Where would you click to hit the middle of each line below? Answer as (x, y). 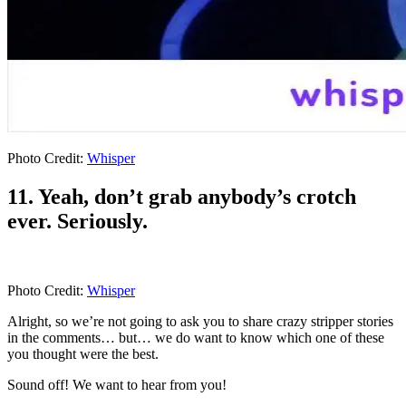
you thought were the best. (83, 353)
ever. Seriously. (77, 221)
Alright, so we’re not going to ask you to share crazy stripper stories (200, 321)
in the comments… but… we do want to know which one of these (196, 337)
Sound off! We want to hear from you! (117, 384)
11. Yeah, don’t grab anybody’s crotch (182, 196)
